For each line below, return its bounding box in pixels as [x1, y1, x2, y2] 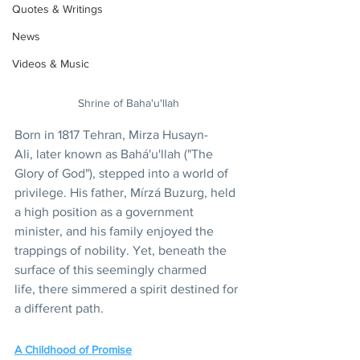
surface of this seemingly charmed [14, 262, 210, 276]
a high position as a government [14, 204, 197, 219]
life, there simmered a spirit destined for [14, 281, 241, 296]
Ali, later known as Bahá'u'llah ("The [14, 146, 216, 161]
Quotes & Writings [12, 2, 103, 15]
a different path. [14, 301, 104, 315]
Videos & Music [12, 57, 89, 70]
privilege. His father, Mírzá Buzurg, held [14, 185, 239, 199]
